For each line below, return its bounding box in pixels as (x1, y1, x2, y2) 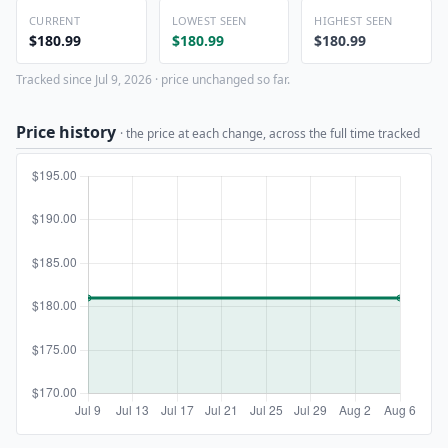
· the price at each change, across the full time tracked (120, 125, 420, 142)
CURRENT (29, 13, 80, 28)
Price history (16, 121, 120, 143)
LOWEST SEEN (171, 13, 247, 28)
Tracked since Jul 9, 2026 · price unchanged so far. (16, 71, 290, 88)
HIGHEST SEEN (314, 13, 393, 28)
